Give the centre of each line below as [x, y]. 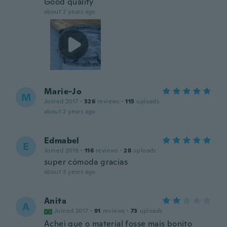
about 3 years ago [70, 172]
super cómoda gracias [86, 162]
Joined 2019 [62, 150]
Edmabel [62, 141]
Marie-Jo [63, 91]
